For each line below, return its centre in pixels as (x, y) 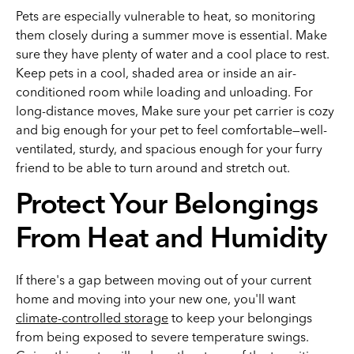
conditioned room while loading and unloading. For (164, 92)
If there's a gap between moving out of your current (164, 280)
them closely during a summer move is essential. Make (171, 35)
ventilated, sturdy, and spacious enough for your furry (169, 149)
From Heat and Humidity (171, 240)
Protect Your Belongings (167, 206)
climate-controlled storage (92, 318)
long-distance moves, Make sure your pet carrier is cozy (175, 111)
